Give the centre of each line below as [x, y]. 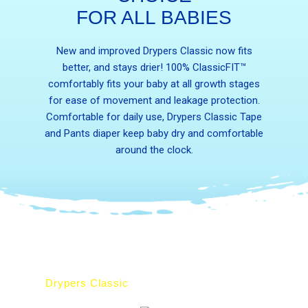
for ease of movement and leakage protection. [154, 100]
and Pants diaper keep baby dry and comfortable [154, 133]
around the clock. [154, 150]
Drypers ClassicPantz [207, 283]
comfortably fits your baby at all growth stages [154, 84]
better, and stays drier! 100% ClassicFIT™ [154, 67]
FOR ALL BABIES [154, 17]
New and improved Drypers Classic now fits [154, 51]
